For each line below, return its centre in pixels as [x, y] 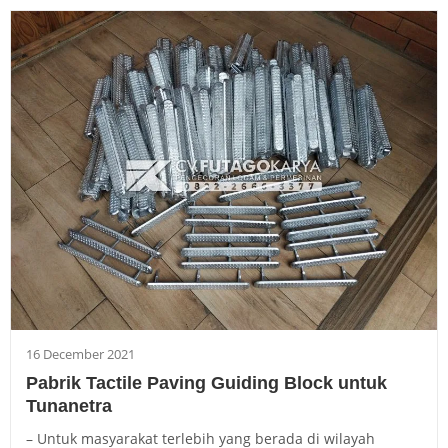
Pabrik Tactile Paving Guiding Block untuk [206, 383]
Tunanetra [69, 406]
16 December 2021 [80, 354]
